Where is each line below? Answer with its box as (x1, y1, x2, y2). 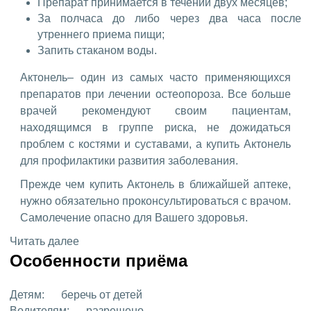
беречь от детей (58, 288, 142, 301)
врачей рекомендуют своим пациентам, (20, 104, 291, 117)
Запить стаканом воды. (37, 44, 157, 56)
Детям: (10, 288, 44, 301)
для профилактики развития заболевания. (20, 154, 238, 167)
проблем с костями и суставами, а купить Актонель (20, 137, 291, 150)
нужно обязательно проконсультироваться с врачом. (20, 194, 291, 207)
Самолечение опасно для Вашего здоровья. (20, 211, 248, 224)
